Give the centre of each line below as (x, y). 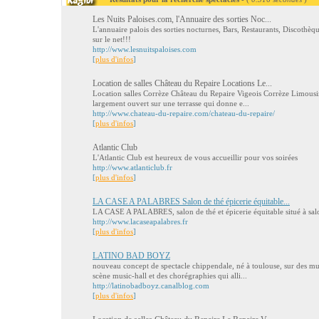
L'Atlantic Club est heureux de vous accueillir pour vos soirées (195, 157)
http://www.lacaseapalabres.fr (140, 221)
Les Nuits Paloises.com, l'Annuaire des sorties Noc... (182, 19)
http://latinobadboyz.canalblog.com (151, 286)
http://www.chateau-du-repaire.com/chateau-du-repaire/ (184, 113)
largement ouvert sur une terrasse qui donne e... (171, 103)
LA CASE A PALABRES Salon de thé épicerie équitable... (191, 202)
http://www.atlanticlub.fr (132, 167)
